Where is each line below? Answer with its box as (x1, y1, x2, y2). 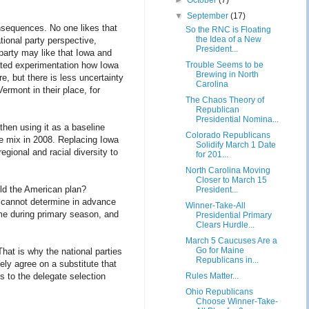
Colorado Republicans (185, 130, 270, 140)
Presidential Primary (195, 210, 272, 220)
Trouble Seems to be (185, 60, 263, 70)
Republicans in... (195, 255, 259, 265)
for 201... (195, 150, 228, 159)
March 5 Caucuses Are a (185, 236, 277, 246)
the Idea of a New (195, 34, 261, 44)
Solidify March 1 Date (195, 140, 276, 150)
